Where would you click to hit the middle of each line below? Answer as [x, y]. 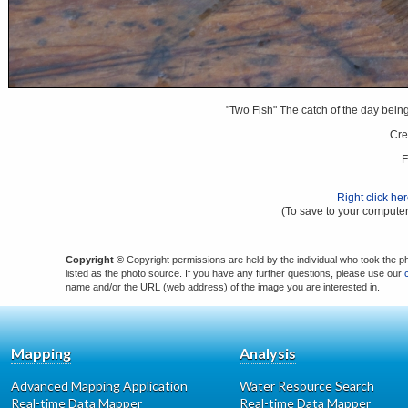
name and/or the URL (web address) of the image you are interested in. [223, 286]
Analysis [267, 352]
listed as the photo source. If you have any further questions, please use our [235, 273]
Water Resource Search [306, 385]
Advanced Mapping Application [99, 385]
